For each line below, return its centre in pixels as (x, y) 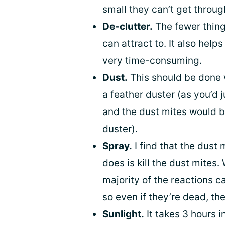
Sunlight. (123, 214)
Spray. (117, 146)
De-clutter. (128, 27)
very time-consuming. (152, 61)
